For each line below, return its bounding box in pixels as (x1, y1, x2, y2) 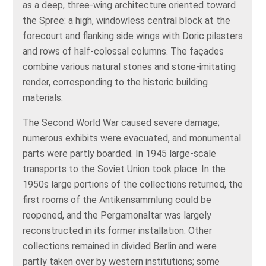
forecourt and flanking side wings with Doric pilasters (23, 30, 243, 42)
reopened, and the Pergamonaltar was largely (23, 210, 212, 221)
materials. (23, 92, 64, 103)
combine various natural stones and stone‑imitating (23, 61, 236, 72)
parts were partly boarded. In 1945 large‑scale (23, 148, 217, 159)
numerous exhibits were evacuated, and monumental (23, 132, 242, 144)
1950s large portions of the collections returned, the (23, 179, 243, 190)
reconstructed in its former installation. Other (23, 225, 213, 236)
